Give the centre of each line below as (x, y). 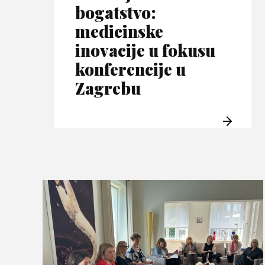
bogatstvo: (116, 12)
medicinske (119, 31)
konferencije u (130, 69)
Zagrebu (108, 88)
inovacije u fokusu (145, 50)
